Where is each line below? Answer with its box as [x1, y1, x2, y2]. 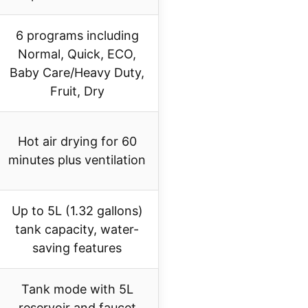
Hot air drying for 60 [17, 134, 137, 149]
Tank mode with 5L [21, 282, 133, 297]
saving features [32, 241, 122, 256]
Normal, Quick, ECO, [18, 47, 136, 62]
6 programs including [15, 28, 139, 43]
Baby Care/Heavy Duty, [10, 65, 144, 80]
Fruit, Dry [49, 84, 104, 99]
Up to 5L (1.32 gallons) [11, 203, 143, 219]
